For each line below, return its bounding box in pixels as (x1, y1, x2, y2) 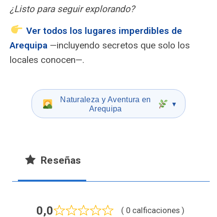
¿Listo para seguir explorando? (10, 3, 135, 15)
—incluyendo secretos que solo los (47, 40, 190, 51)
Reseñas (38, 155, 81, 166)
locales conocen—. (10, 54, 84, 65)
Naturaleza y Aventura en (60, 95, 151, 104)
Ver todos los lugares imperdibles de (26, 25, 182, 36)
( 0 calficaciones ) (121, 206, 185, 215)
